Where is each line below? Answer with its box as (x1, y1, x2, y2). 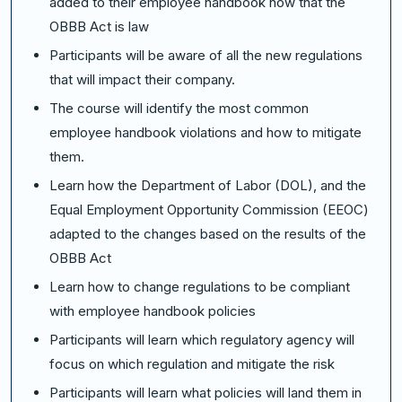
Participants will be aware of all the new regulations (49, 47, 363, 65)
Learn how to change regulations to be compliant (49, 278, 350, 296)
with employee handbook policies (49, 302, 256, 320)
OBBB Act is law (49, 18, 149, 36)
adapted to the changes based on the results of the (49, 225, 366, 243)
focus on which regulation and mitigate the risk (49, 355, 335, 373)
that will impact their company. (49, 71, 235, 89)
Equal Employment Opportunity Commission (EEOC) (49, 201, 369, 219)
